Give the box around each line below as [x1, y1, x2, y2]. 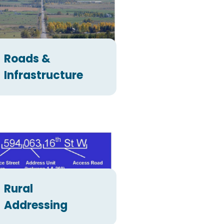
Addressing [4, 197, 68, 213]
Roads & [4, 51, 51, 67]
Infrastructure [4, 67, 83, 83]
